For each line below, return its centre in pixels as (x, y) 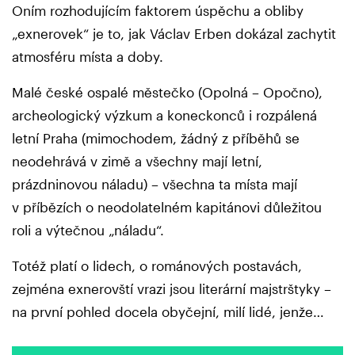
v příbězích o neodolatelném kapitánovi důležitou (167, 206)
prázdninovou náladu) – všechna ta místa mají (155, 183)
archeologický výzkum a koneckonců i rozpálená (164, 115)
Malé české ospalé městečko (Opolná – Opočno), (167, 92)
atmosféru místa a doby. (90, 56)
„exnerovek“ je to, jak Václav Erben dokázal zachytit (174, 33)
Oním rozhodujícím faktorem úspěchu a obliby (158, 10)
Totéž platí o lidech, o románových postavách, (157, 265)
